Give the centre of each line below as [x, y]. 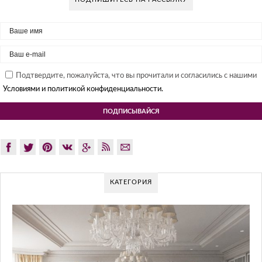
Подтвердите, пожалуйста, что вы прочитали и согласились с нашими [136, 76]
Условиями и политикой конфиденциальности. [83, 89]
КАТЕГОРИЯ [131, 182]
